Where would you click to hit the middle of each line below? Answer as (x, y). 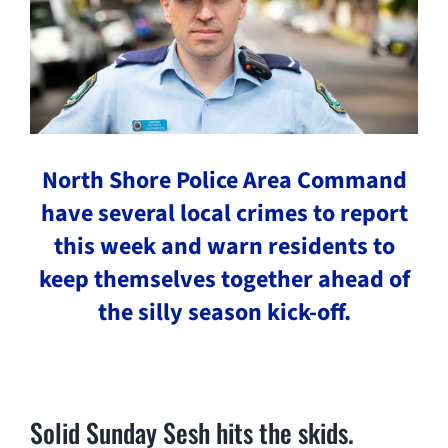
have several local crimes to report (224, 214)
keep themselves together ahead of (224, 280)
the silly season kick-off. (224, 313)
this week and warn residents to (224, 247)
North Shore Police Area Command (224, 181)
